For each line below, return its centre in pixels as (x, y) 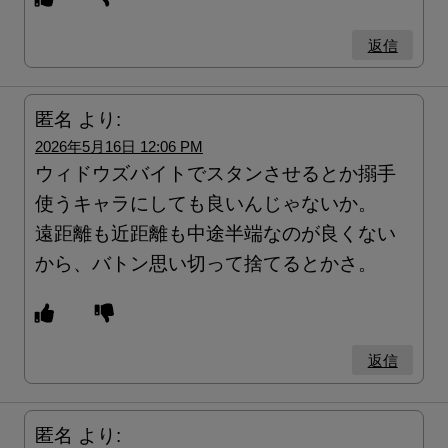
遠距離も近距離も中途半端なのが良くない (215, 234)
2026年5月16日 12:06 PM (119, 147)
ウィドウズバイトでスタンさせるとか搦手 (215, 174)
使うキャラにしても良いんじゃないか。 (206, 204)
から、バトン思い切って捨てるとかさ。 (206, 264)
